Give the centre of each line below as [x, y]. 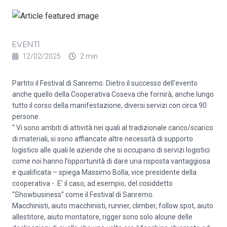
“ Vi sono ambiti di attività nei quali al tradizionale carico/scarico [113, 128]
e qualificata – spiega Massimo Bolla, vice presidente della [104, 172]
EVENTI [26, 45]
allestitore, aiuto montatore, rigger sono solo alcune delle [102, 217]
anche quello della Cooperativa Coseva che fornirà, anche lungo [113, 94]
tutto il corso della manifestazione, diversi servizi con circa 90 [109, 105]
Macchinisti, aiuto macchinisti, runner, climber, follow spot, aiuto [113, 206]
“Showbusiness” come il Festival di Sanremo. [83, 195]
